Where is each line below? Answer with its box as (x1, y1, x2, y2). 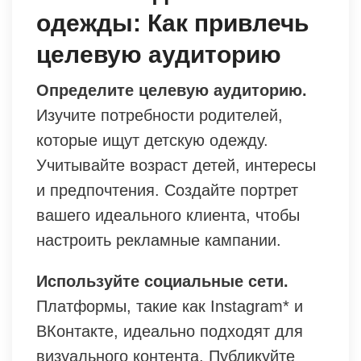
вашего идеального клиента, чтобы (36, 206, 300, 225)
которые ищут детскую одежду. (36, 131, 268, 150)
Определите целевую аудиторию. (36, 81, 307, 100)
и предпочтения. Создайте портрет (36, 181, 298, 200)
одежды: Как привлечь (36, 10, 309, 37)
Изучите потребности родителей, (36, 106, 283, 125)
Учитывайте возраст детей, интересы (36, 156, 316, 175)
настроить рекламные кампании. (36, 231, 281, 250)
